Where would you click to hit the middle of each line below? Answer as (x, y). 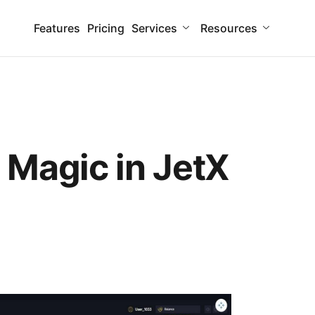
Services (154, 28)
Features (57, 28)
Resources (229, 28)
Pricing (105, 28)
